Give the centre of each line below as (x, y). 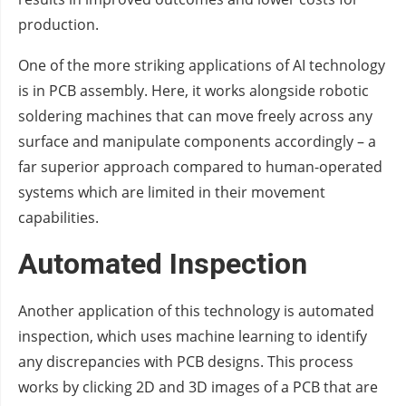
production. (58, 25)
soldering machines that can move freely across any (195, 116)
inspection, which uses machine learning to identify (193, 337)
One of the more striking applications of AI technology (202, 66)
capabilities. (58, 218)
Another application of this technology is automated (196, 311)
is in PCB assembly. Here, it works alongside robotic (193, 91)
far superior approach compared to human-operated (200, 167)
